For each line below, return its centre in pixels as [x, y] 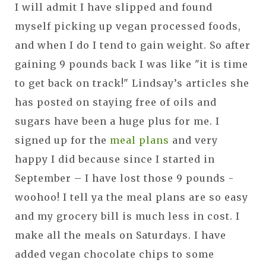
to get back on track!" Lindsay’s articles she [132, 83]
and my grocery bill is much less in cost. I [127, 216]
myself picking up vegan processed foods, [128, 26]
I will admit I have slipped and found [114, 7]
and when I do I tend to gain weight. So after [133, 45]
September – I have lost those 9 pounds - [124, 178]
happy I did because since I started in [115, 159]
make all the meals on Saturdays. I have [121, 235]
